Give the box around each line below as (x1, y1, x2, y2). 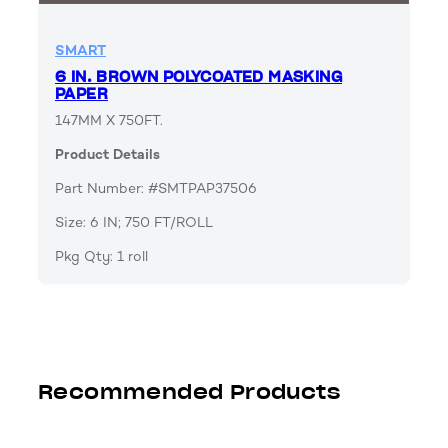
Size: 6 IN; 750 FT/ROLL (55, 213, 213, 231)
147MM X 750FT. (55, 111, 163, 129)
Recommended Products (38, 377, 340, 405)
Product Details (55, 145, 160, 163)
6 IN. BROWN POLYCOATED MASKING (55, 67, 342, 86)
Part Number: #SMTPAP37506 (55, 179, 257, 197)
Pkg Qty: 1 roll (55, 247, 148, 265)
